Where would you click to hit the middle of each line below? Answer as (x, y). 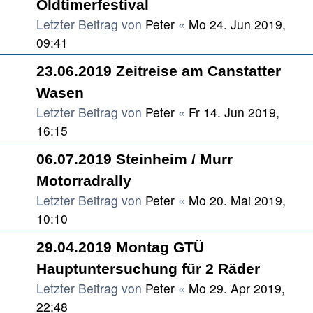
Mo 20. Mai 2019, (237, 200)
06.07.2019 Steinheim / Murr (134, 159)
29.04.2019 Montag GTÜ (120, 247)
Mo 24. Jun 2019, (237, 24)
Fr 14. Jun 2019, (234, 112)
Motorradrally (84, 181)
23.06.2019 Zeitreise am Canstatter (159, 71)
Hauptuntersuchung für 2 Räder (148, 269)
